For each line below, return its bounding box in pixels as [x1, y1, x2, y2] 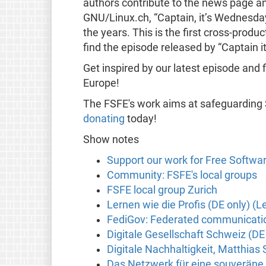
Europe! [83, 77, 119, 89]
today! [124, 112, 157, 125]
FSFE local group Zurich [106, 183, 217, 196]
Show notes [83, 133, 139, 145]
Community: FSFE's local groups [106, 169, 257, 181]
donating [83, 112, 125, 125]
